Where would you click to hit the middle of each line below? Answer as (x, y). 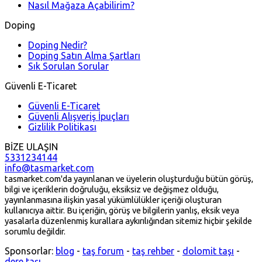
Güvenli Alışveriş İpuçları (79, 117)
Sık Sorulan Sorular (68, 66)
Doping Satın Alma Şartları (84, 56)
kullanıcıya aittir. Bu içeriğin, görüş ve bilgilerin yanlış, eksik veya (122, 211)
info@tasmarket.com (49, 168)
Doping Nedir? (58, 45)
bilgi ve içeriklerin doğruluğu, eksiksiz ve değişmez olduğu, (112, 189)
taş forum (103, 251)
